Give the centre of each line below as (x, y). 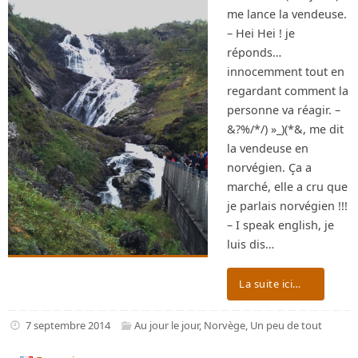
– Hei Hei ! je (261, 33)
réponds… (254, 52)
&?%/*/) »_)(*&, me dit (285, 129)
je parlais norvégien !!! (287, 206)
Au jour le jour (167, 325)
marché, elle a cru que (287, 187)
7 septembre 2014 (68, 325)
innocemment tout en (286, 72)
